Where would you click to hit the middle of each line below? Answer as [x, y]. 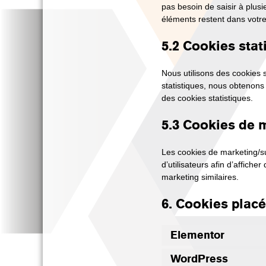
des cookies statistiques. [207, 98]
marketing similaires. [200, 177]
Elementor [197, 235]
